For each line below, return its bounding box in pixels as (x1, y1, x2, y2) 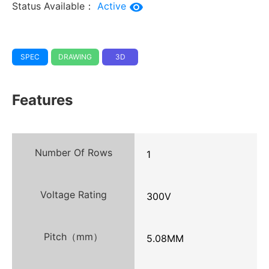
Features (12, 91, 73, 109)
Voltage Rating (40, 189, 107, 201)
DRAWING (58, 52, 92, 62)
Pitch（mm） (44, 231, 103, 243)
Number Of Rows (34, 147, 112, 159)
